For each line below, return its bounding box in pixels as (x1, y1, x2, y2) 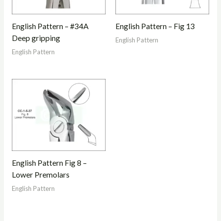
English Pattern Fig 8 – (11, 158, 87, 168)
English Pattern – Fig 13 (115, 22, 195, 31)
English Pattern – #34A (11, 22, 89, 31)
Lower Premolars (11, 170, 70, 180)
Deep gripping (11, 34, 60, 43)
